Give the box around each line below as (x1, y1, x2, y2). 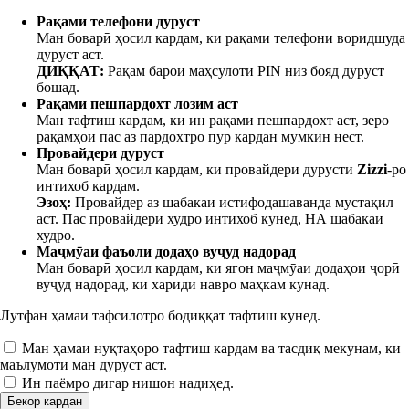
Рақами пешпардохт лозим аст (37, 96, 238, 111)
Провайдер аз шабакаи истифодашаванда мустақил (71, 194, 393, 210)
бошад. (37, 79, 79, 95)
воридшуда (337, 30, 405, 46)
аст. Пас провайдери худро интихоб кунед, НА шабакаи (37, 211, 383, 226)
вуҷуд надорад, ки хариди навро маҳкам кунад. (37, 277, 330, 292)
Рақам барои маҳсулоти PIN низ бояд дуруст (104, 63, 384, 79)
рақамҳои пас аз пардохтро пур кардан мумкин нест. (37, 129, 364, 144)
